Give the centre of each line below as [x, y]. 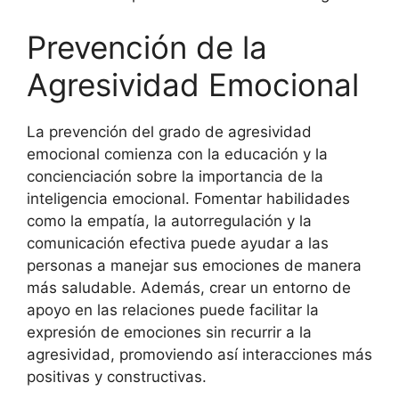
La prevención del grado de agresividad [169, 131]
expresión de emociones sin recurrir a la [169, 332]
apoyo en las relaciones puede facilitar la [173, 309]
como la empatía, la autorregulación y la [169, 220]
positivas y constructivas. [117, 376]
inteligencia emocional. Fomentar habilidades [188, 198]
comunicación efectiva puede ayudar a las [178, 243]
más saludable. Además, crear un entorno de [189, 287]
